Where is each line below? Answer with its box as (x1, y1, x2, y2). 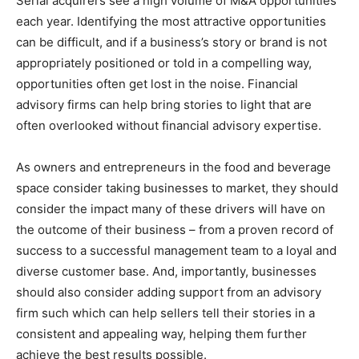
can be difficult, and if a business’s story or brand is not (16, 34, 327, 50)
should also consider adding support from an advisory (16, 284, 321, 300)
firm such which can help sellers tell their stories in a (16, 305, 315, 321)
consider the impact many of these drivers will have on (16, 201, 325, 216)
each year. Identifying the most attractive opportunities (16, 14, 326, 29)
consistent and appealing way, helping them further (16, 326, 307, 341)
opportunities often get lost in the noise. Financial (16, 76, 298, 91)
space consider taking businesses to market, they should (16, 180, 338, 196)
